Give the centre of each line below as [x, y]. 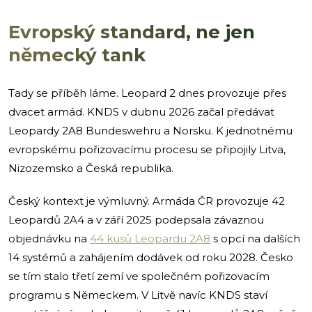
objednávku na [49, 238]
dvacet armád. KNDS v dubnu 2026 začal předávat [141, 111]
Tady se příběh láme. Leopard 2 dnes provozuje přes [147, 93]
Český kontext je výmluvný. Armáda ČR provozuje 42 [147, 201]
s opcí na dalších [255, 238]
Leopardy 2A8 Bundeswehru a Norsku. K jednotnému [150, 130]
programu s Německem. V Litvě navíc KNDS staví [138, 295]
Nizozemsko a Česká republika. [91, 168]
